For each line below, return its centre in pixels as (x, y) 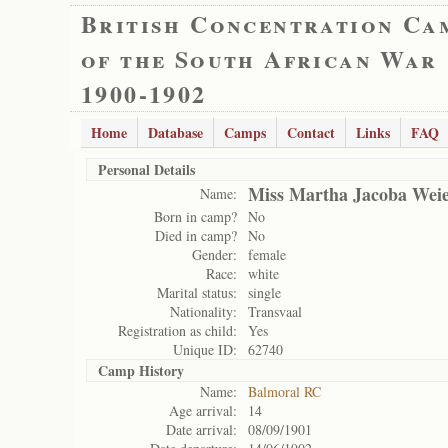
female (267, 254)
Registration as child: (177, 330)
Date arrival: (201, 429)
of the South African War (259, 58)
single (264, 292)
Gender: (214, 254)
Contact (311, 132)
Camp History (141, 370)
